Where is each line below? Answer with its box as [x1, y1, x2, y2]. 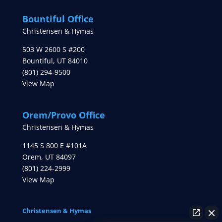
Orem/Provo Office [22, 109, 105, 121]
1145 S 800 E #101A [22, 141, 87, 151]
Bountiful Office [22, 13, 94, 25]
